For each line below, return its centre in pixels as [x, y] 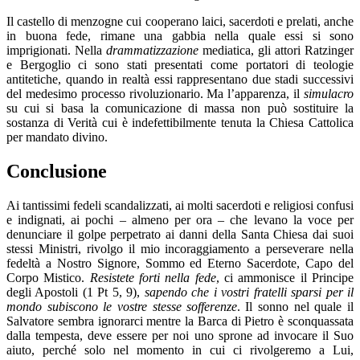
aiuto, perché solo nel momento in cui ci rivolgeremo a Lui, [180, 350]
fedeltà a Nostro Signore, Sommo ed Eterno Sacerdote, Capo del [180, 263]
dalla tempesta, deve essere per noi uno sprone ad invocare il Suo [180, 335]
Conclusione [57, 171]
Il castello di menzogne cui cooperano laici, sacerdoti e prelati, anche [180, 21]
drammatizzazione [152, 50]
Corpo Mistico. [48, 277]
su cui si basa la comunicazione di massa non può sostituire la [180, 108]
